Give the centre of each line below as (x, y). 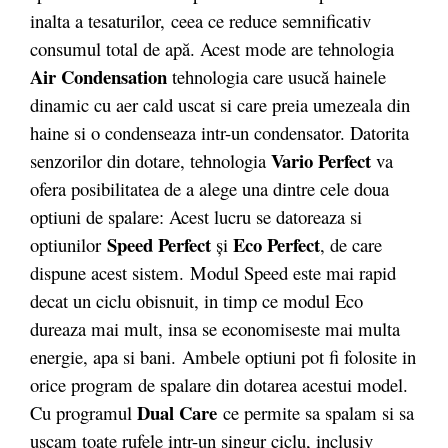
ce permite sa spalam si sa (315, 412)
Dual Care (177, 412)
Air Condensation (98, 76)
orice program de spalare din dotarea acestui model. (219, 384)
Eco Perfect (276, 244)
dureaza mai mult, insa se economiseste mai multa (215, 328)
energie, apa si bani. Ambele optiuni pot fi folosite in (223, 356)
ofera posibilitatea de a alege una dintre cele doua (209, 188)
